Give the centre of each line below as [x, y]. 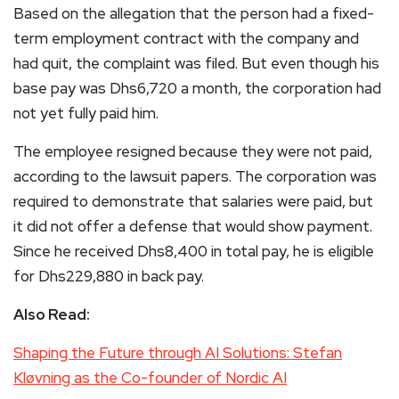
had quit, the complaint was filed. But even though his [196, 63]
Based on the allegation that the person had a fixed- [194, 13]
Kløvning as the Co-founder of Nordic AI [150, 377]
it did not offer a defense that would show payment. [193, 226]
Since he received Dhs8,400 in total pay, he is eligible [194, 251]
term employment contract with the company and [186, 38]
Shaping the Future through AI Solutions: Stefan [178, 352]
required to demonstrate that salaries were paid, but [193, 201]
